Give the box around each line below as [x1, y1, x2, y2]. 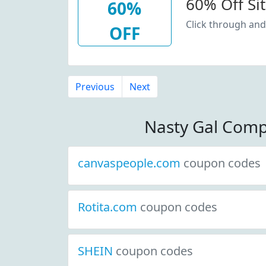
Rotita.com [78, 199, 140, 215]
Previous [75, 80, 115, 93]
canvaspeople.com [78, 155, 183, 171]
